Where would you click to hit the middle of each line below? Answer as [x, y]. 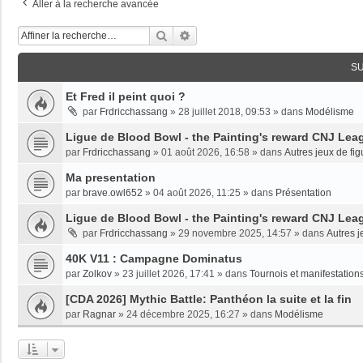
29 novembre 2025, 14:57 [235, 233]
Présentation [303, 192]
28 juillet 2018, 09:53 [224, 111]
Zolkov [97, 273]
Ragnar [99, 314]
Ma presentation [111, 177]
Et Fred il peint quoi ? [126, 96]
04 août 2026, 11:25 [197, 192]
